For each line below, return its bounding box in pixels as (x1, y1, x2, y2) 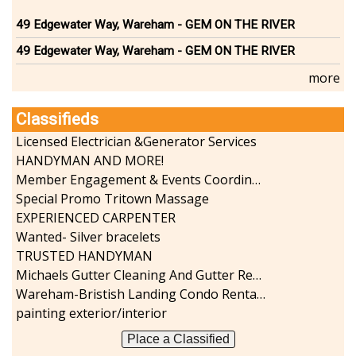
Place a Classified (126, 331, 230, 346)
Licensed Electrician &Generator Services (16, 132, 257, 150)
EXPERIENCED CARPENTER (16, 208, 176, 226)
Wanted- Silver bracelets (16, 227, 161, 246)
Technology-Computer (41, 25, 176, 43)
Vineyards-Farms (41, 83, 141, 100)
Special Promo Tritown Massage (16, 189, 209, 207)
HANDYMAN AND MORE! (16, 151, 164, 169)
